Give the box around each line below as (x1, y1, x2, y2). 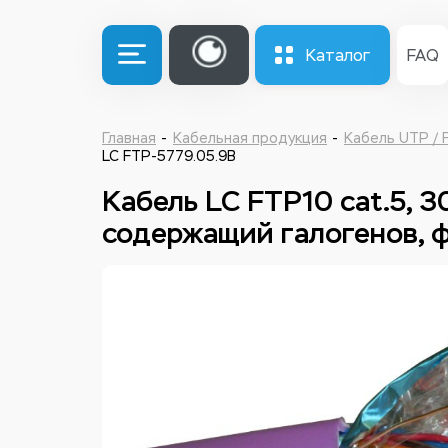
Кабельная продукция (173, 130, 327, 147)
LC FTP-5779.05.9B (102, 148, 236, 165)
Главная (102, 130, 156, 147)
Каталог (306, 45, 371, 65)
